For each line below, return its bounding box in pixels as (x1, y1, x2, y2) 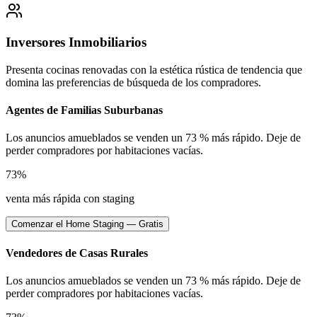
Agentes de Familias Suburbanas (6, 104, 163, 117)
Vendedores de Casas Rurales (6, 246, 148, 259)
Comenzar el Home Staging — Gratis (11, 219, 163, 230)
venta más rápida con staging (6, 192, 134, 205)
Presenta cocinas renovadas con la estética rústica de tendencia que (6, 63, 302, 76)
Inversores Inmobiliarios (6, 35, 146, 50)
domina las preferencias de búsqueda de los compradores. (6, 76, 261, 88)
